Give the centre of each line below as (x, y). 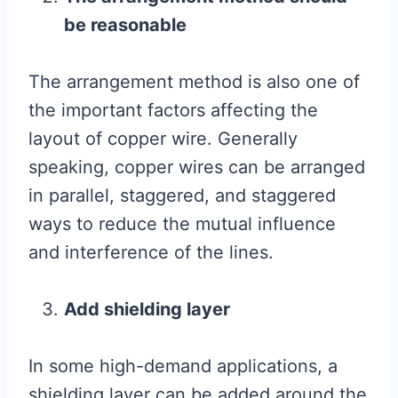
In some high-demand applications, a (183, 366)
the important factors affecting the (173, 111)
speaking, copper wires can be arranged (197, 167)
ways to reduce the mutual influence (182, 224)
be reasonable (125, 25)
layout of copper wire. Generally (163, 139)
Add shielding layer (147, 310)
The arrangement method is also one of (194, 82)
